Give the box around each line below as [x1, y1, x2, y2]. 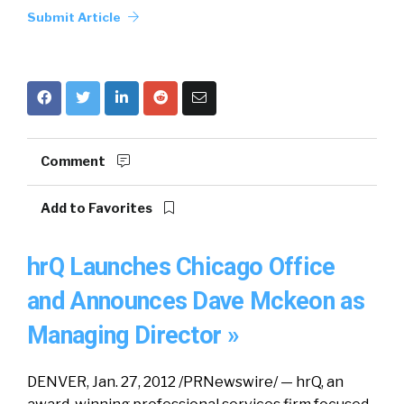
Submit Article [27, 10, 124, 24]
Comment [41, 153, 108, 170]
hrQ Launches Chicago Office [27, 252, 335, 281]
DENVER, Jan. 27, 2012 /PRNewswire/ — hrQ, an [27, 373, 344, 390]
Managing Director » [27, 321, 240, 350]
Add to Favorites [41, 200, 155, 216]
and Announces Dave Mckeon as [27, 287, 364, 316]
